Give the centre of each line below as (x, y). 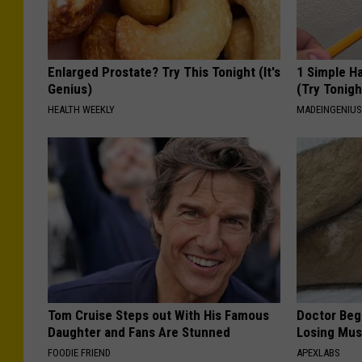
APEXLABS (319, 352)
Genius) (70, 88)
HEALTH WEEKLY (81, 109)
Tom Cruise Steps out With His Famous (158, 315)
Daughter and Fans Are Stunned (139, 332)
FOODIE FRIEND (79, 352)
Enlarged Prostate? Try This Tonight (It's (164, 72)
